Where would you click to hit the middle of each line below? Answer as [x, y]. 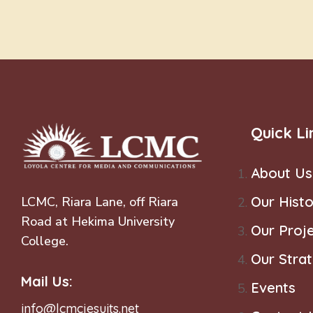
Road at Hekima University [98, 221]
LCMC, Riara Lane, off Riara [100, 202]
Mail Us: [47, 281]
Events [273, 288]
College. [45, 241]
